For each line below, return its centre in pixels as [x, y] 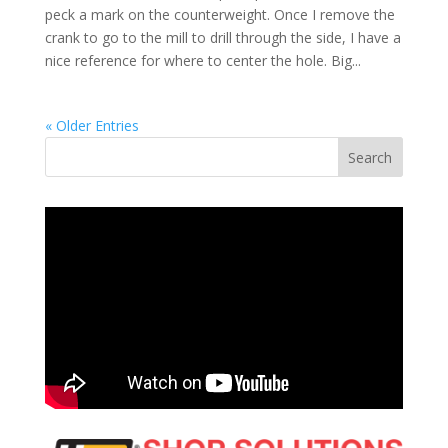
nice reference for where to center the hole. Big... [202, 61]
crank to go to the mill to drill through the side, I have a [222, 38]
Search [370, 158]
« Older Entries [91, 126]
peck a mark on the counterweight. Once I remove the [219, 15]
